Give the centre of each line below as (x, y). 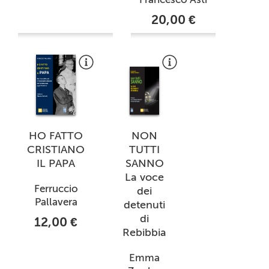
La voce (145, 177)
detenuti (145, 204)
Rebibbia (145, 232)
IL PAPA (56, 163)
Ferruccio (56, 188)
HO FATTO (56, 135)
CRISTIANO (56, 149)
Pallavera (56, 201)
